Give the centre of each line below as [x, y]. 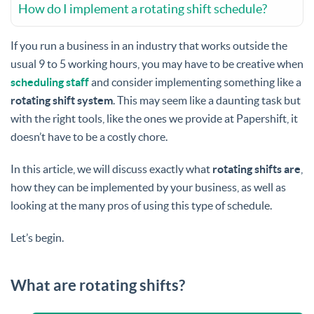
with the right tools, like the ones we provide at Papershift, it [154, 118]
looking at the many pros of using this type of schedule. [141, 205]
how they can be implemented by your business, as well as [148, 187]
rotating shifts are [257, 169]
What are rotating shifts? [98, 285]
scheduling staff [50, 82]
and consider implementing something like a [195, 82]
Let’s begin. [37, 237]
